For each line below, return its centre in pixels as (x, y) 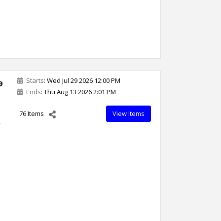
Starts (34, 80)
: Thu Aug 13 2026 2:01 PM (78, 92)
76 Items (32, 113)
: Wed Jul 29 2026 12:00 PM (82, 80)
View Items (129, 113)
